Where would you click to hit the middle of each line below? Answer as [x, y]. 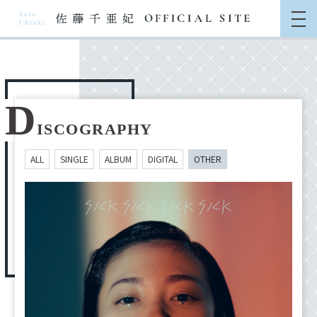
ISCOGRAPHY [94, 129]
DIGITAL [163, 159]
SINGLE [74, 159]
